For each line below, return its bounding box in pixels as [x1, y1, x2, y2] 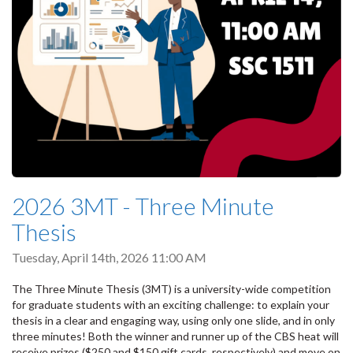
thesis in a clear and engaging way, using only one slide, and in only [12, 313, 335, 327]
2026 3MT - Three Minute [12, 191, 274, 221]
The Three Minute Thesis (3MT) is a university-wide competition [12, 281, 331, 295]
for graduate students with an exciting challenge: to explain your [12, 297, 329, 311]
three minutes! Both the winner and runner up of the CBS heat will [12, 329, 339, 343]
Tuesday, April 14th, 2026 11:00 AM [12, 250, 206, 266]
